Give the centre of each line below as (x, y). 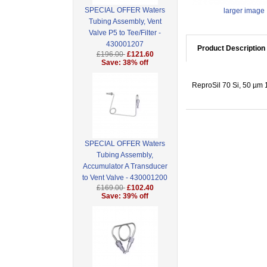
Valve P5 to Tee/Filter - (125, 33)
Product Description (231, 49)
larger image (244, 11)
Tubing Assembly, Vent (125, 22)
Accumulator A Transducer (125, 167)
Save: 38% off (125, 63)
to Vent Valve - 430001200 (125, 178)
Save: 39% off (125, 196)
